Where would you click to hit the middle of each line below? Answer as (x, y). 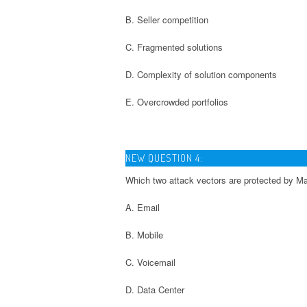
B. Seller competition (167, 19)
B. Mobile (144, 234)
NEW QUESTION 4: (164, 158)
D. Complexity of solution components (201, 74)
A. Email (143, 207)
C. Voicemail (150, 262)
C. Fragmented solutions (174, 47)
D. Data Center (155, 289)
